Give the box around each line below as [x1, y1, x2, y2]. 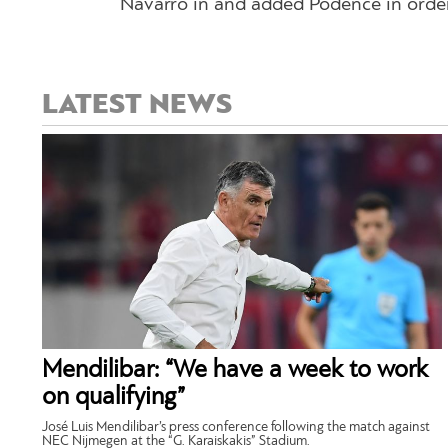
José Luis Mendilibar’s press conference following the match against [42, 419, 430, 435]
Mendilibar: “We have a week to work [42, 357, 428, 383]
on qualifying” [42, 384, 185, 410]
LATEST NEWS [42, 90, 232, 120]
